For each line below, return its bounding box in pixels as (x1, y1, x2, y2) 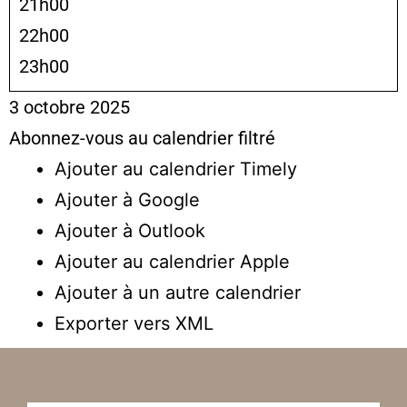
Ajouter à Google (55, 188, 200, 211)
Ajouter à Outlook (55, 219, 205, 242)
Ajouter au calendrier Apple (55, 250, 290, 273)
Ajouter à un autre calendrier (55, 281, 301, 303)
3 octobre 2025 (9, 95, 130, 118)
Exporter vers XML (55, 312, 213, 334)
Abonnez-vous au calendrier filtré (9, 126, 275, 149)
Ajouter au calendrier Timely (55, 157, 297, 180)
